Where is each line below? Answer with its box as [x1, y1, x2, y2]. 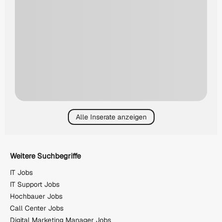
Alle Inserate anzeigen [75, 112, 147, 121]
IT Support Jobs [10, 180, 59, 189]
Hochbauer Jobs [10, 192, 62, 201]
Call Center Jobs [10, 204, 63, 213]
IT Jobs [10, 168, 33, 177]
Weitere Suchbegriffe [10, 151, 81, 161]
